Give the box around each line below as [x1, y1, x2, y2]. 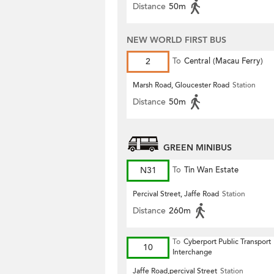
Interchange [172, 247, 212, 257]
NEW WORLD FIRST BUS [127, 34, 226, 46]
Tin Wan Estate [184, 165, 239, 176]
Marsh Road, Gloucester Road [133, 80, 229, 90]
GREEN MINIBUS [163, 142, 232, 154]
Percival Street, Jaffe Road [133, 189, 219, 199]
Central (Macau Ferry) [184, 56, 263, 67]
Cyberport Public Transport [183, 237, 271, 246]
